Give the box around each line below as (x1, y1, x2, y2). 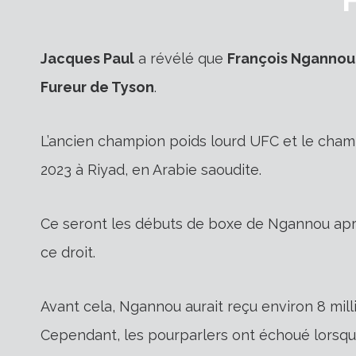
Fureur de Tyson (41, 78, 154, 95)
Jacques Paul (41, 49, 134, 67)
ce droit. (41, 243, 95, 261)
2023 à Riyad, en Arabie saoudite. (41, 161, 261, 178)
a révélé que (134, 49, 227, 67)
